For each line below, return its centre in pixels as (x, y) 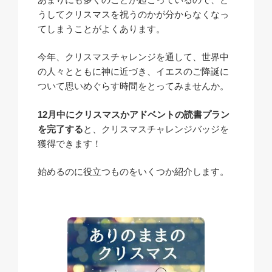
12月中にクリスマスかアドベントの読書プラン (134, 114)
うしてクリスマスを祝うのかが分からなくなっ (133, 14)
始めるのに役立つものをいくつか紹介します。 (133, 172)
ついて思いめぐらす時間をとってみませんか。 (133, 86)
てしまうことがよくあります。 (101, 29)
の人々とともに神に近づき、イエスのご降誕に (133, 72)
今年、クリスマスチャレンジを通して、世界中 (133, 57)
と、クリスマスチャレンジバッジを (156, 129)
